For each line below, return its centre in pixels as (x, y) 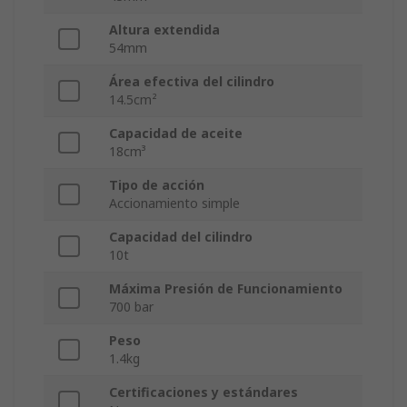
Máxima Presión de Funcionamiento (226, 289)
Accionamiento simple (174, 203)
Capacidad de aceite (176, 134)
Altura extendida (164, 30)
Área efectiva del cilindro (192, 82)
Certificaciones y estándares (203, 392)
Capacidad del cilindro (181, 237)
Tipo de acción (157, 185)
